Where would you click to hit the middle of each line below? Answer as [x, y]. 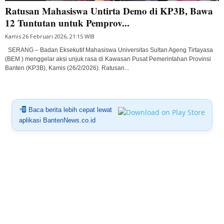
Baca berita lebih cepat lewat [69, 109]
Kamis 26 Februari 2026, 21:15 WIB [50, 36]
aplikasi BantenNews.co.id [57, 120]
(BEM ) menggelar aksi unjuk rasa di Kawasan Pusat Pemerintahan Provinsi [108, 59]
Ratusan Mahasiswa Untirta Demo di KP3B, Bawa [109, 10]
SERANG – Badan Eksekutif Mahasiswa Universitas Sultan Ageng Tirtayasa [109, 50]
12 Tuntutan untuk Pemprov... [67, 22]
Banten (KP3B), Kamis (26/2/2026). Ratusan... [67, 68]
